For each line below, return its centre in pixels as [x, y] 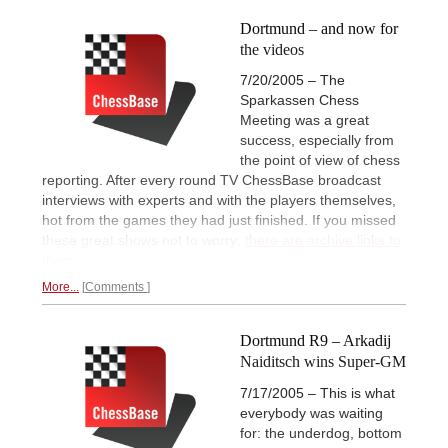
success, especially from [317, 140]
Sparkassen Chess [299, 100]
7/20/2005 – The [292, 80]
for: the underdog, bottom [321, 432]
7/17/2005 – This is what [317, 392]
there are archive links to [323, 240]
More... [60, 287]
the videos [272, 50]
